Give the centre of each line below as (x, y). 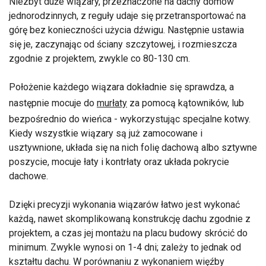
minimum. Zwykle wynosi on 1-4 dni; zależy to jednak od (125, 247)
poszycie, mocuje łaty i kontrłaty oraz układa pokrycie (119, 161)
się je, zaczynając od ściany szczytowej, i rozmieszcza (123, 44)
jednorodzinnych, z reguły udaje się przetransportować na (127, 15)
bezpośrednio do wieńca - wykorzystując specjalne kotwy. (130, 119)
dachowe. (28, 176)
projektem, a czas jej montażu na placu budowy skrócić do (128, 233)
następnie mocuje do (53, 103)
